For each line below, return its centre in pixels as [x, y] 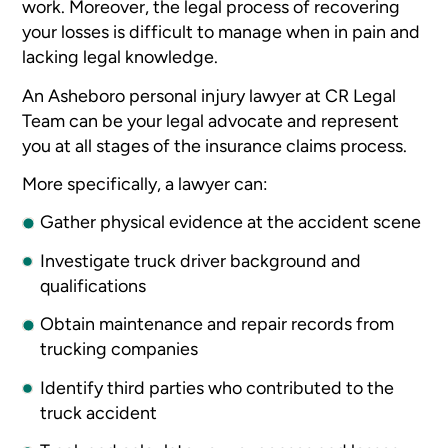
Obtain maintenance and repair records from [217, 324]
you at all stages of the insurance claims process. [215, 145]
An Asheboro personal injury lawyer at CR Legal [209, 95]
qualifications [93, 285]
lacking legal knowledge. [122, 57]
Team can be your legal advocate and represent [211, 120]
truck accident [99, 412]
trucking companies [119, 349]
